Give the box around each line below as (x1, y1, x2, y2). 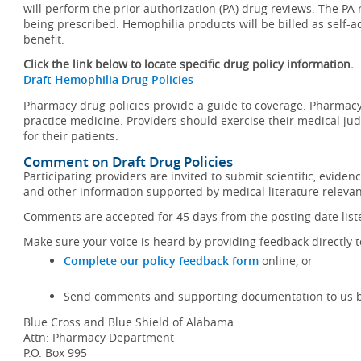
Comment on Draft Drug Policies (23, 152, 233, 171)
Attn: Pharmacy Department (23, 330, 174, 345)
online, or (259, 253, 313, 268)
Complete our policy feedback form (64, 253, 259, 268)
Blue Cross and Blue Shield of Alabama (23, 314, 234, 330)
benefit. (23, 31, 64, 47)
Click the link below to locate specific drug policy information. (23, 56, 354, 72)
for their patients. (23, 128, 118, 143)
